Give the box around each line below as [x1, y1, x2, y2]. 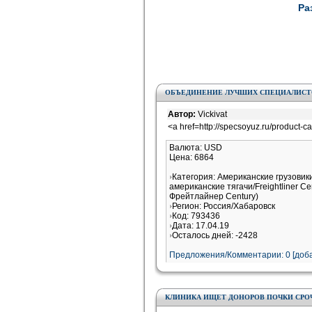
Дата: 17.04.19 [172, 221, 229, 231]
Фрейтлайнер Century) [169, 192, 258, 201]
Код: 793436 [172, 211, 220, 221]
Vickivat [198, 109, 227, 119]
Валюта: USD [169, 143, 222, 153]
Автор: [168, 109, 198, 119]
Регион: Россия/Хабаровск [172, 201, 275, 211]
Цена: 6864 [169, 153, 214, 162]
